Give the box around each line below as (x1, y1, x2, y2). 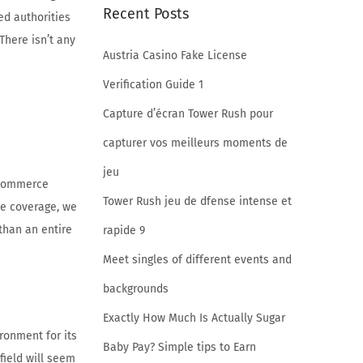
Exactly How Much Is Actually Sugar (103, 310, 285, 325)
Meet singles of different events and (103, 252, 292, 267)
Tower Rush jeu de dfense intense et (103, 194, 292, 208)
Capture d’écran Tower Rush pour (103, 106, 273, 121)
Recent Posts (103, 4, 189, 23)
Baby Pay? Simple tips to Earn (103, 340, 256, 354)
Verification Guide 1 (103, 77, 203, 92)
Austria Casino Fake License (103, 48, 247, 62)
